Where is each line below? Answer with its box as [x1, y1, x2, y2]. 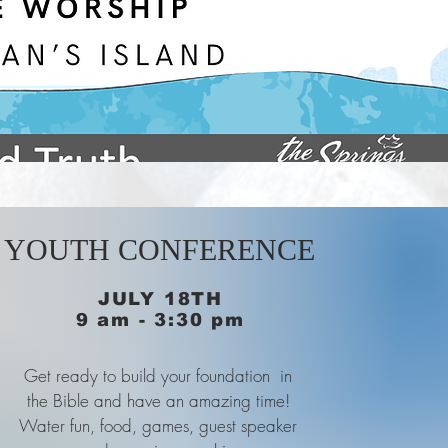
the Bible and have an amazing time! [26, 389, 290, 412]
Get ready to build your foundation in [24, 364, 292, 387]
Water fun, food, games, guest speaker [19, 414, 297, 437]
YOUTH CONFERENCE [3, 233, 315, 266]
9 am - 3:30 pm [75, 310, 246, 330]
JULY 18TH [97, 289, 224, 309]
